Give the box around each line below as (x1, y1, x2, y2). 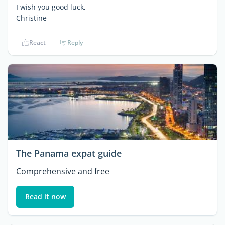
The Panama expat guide (16, 147, 122, 160)
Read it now (25, 192, 66, 202)
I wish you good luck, (16, 2, 86, 12)
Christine (16, 13, 47, 23)
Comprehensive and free (16, 166, 109, 177)
